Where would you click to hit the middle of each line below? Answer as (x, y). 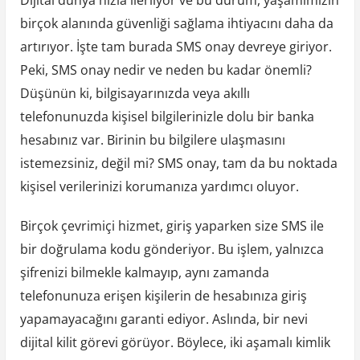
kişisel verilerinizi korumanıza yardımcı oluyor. (159, 186)
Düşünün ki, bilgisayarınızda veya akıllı (135, 93)
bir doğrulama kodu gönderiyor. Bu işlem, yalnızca (172, 249)
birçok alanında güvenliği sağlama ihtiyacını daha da (176, 23)
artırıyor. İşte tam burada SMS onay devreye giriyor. (176, 46)
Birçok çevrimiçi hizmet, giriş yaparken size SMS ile (172, 225)
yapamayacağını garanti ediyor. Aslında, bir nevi (164, 319)
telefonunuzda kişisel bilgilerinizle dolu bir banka (167, 116)
